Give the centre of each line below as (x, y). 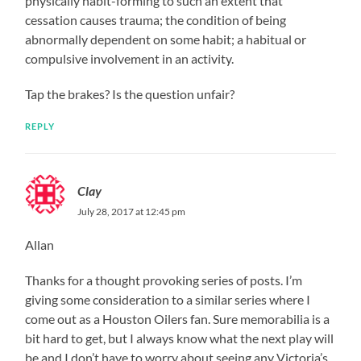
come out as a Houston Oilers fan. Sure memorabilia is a (178, 319)
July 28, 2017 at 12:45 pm (132, 212)
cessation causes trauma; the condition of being (156, 20)
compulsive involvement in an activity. (130, 59)
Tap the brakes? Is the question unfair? (130, 94)
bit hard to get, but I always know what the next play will (180, 338)
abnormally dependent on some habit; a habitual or (166, 39)
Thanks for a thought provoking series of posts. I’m (164, 280)
